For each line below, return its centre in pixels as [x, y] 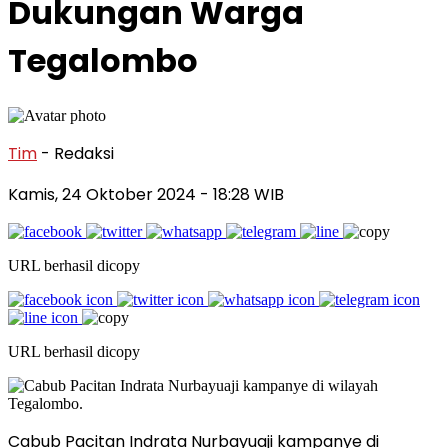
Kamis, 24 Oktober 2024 [104, 194]
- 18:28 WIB [242, 194]
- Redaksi [77, 153]
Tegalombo [103, 61]
